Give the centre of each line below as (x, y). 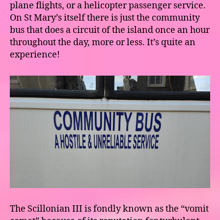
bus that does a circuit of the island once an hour (110, 30)
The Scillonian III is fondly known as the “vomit (109, 209)
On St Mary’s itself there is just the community (105, 18)
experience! (35, 55)
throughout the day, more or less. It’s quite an (103, 42)
